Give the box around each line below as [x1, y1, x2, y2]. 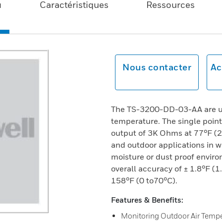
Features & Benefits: [111, 195, 183, 204]
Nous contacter [122, 62, 191, 72]
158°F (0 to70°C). [111, 175, 177, 185]
